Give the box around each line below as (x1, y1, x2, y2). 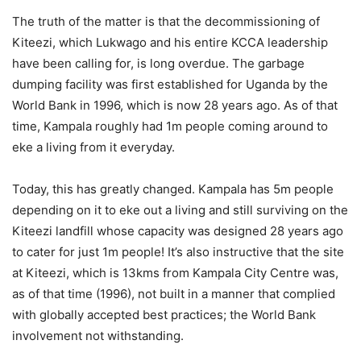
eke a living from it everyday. (12, 139, 175, 156)
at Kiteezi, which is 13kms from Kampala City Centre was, (12, 265, 338, 281)
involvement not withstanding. (12, 328, 184, 344)
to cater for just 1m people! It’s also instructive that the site (12, 244, 344, 260)
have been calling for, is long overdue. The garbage (12, 56, 305, 72)
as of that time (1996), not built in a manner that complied (12, 286, 335, 302)
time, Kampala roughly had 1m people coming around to (12, 118, 328, 135)
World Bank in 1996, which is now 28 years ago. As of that (12, 98, 338, 114)
